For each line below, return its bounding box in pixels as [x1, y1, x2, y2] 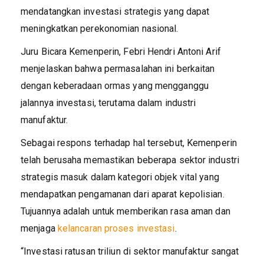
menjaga [21, 222, 58, 234]
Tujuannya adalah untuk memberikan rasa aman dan [21, 205, 230, 217]
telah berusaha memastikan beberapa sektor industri [21, 154, 240, 166]
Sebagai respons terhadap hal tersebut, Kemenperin [21, 137, 237, 148]
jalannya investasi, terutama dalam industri [21, 97, 196, 108]
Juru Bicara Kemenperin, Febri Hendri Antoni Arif [21, 45, 221, 57]
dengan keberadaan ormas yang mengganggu [21, 80, 209, 91]
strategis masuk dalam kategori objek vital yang [21, 171, 219, 183]
